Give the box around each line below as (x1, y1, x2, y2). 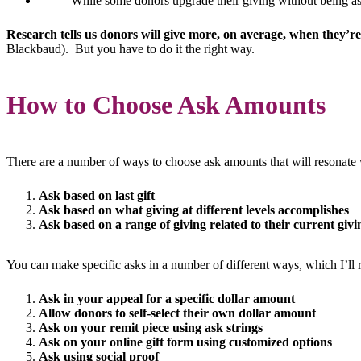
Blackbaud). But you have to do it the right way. (6, 41, 255, 56)
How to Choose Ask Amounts (6, 90, 326, 120)
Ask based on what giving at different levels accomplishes (39, 203, 349, 218)
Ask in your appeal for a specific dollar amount (39, 292, 295, 306)
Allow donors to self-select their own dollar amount (39, 306, 316, 321)
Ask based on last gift (39, 189, 155, 203)
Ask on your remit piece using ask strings (39, 321, 263, 335)
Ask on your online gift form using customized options (39, 335, 332, 350)
